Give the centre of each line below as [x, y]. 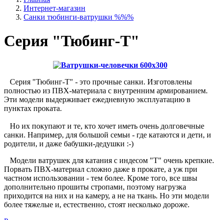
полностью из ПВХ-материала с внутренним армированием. [106, 90]
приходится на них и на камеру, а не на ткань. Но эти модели [107, 195]
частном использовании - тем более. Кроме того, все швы [101, 178]
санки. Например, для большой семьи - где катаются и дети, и [108, 135]
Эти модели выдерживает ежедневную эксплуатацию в [97, 99]
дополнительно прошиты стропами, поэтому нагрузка [95, 187]
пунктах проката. [34, 108]
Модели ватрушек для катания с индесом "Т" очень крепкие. [109, 160]
